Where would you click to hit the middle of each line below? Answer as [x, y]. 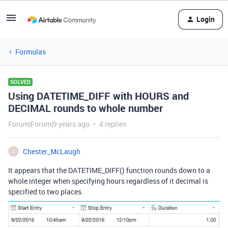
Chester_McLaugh [52, 151]
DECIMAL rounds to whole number [85, 108]
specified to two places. [46, 192]
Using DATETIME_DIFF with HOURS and [98, 96]
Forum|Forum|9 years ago [49, 124]
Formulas [31, 52]
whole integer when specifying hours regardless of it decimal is [108, 181]
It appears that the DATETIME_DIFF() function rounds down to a [109, 170]
